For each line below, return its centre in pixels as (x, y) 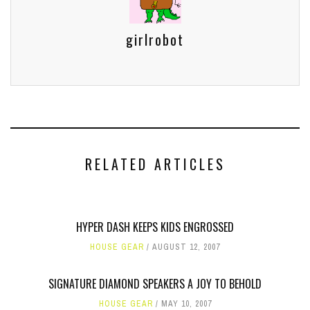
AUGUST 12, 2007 (186, 247)
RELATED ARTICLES (155, 164)
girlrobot (155, 39)
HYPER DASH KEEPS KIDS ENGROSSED (155, 227)
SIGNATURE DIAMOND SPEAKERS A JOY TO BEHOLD (155, 284)
